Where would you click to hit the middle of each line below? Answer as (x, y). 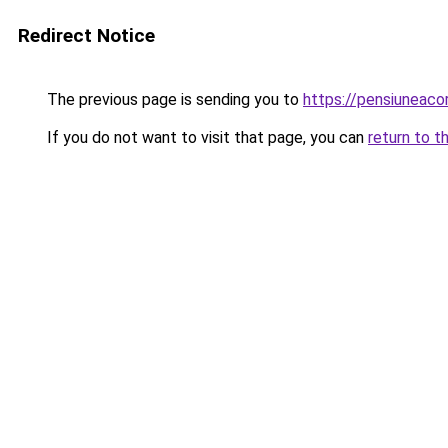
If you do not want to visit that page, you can (205, 137)
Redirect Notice (86, 35)
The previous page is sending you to (173, 99)
